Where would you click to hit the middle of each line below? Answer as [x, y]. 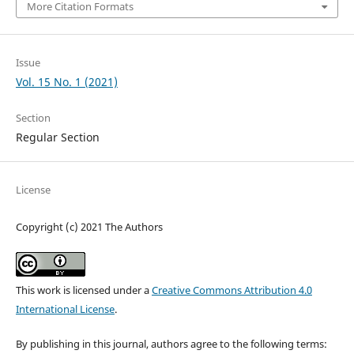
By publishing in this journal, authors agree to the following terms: [171, 344]
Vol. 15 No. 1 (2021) [66, 82]
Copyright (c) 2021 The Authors [89, 227]
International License [65, 309]
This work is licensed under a [83, 290]
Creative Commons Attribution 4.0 [232, 290]
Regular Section [57, 137]
